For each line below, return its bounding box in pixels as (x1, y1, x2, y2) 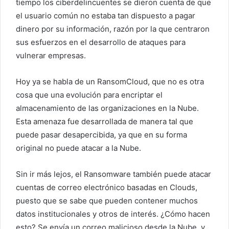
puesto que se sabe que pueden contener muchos (16, 196, 198, 206)
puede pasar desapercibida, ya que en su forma (16, 130, 187, 140)
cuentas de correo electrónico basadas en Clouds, (16, 182, 197, 193)
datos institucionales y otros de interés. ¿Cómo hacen (16, 209, 210, 219)
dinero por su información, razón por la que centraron (16, 24, 210, 34)
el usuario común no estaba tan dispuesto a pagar (16, 11, 195, 21)
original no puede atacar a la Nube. (16, 143, 141, 153)
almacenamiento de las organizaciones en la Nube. (16, 103, 199, 113)
